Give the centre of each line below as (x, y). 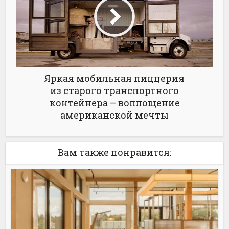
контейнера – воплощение (114, 102)
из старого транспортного (114, 90)
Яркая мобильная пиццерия (114, 78)
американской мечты (114, 115)
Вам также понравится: (114, 152)
